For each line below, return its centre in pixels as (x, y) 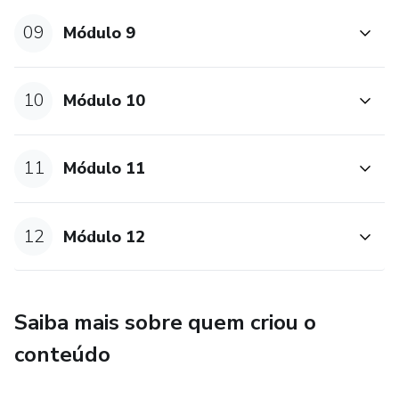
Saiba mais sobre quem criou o (165, 323)
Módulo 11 (105, 169)
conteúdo (62, 355)
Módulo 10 (105, 101)
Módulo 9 (100, 33)
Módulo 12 (105, 236)
